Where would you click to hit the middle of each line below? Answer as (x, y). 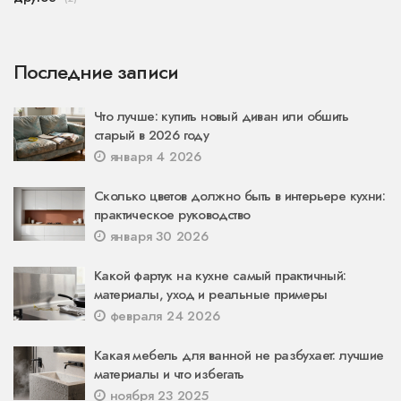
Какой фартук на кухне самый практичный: (220, 275)
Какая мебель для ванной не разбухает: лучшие (239, 355)
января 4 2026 (154, 156)
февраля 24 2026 (162, 316)
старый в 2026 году (152, 135)
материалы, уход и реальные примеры (211, 294)
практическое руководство (172, 214)
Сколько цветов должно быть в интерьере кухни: (239, 196)
